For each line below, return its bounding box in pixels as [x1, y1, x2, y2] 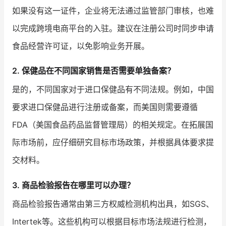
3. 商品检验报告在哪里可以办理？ [12, 180, 135, 190]
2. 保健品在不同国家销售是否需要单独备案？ [12, 66, 175, 76]
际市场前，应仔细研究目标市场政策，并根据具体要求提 [12, 137, 214, 148]
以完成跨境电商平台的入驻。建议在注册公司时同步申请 [12, 23, 214, 34]
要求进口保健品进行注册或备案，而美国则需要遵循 [12, 102, 198, 112]
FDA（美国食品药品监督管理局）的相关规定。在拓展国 [12, 120, 213, 130]
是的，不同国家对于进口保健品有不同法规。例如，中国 [12, 84, 214, 95]
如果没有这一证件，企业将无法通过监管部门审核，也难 [12, 6, 214, 16]
